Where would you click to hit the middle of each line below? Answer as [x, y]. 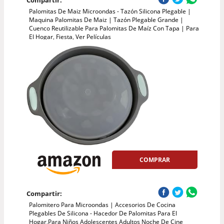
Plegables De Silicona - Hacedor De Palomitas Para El [103, 213]
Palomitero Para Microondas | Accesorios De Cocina [102, 204]
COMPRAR [155, 160]
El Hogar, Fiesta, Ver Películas [70, 37]
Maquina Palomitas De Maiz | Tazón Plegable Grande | [106, 20]
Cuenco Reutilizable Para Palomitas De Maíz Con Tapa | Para [114, 28]
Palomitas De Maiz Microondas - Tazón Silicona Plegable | [110, 11]
